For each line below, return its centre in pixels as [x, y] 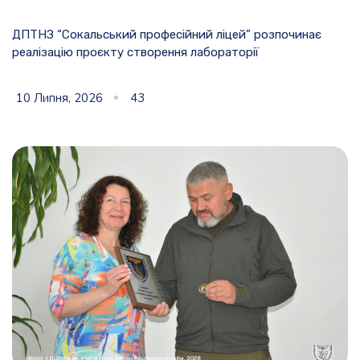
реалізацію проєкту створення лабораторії [135, 52]
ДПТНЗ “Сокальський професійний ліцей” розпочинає [167, 34]
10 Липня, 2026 [59, 98]
